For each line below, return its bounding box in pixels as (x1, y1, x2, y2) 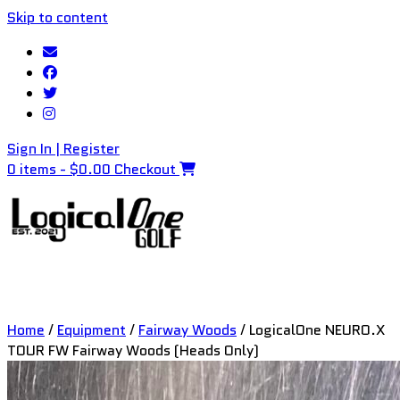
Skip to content (7, 7, 108, 28)
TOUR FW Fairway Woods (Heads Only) (7, 340, 259, 361)
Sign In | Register (7, 138, 120, 159)
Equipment (57, 320, 126, 340)
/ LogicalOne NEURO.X (237, 320, 385, 340)
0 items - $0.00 (7, 159, 114, 179)
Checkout (114, 159, 176, 179)
